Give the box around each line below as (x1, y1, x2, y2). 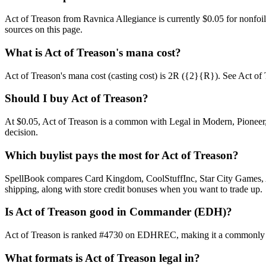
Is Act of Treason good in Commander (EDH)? (5, 205, 232, 218)
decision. (5, 127, 38, 138)
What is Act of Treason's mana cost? (5, 46, 181, 59)
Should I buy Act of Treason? (5, 92, 148, 105)
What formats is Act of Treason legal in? (5, 251, 200, 264)
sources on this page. (5, 24, 83, 35)
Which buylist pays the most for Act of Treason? (5, 148, 239, 161)
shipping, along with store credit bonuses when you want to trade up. (5, 183, 262, 194)
